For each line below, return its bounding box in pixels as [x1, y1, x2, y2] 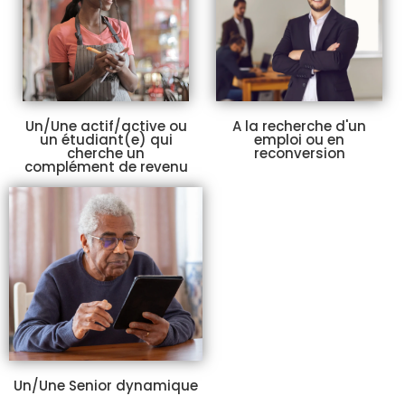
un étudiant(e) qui [39, 129, 173, 149]
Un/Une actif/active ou [24, 116, 187, 136]
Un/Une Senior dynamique [14, 375, 198, 395]
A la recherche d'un [232, 117, 366, 137]
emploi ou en [254, 130, 344, 150]
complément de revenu [24, 156, 188, 176]
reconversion [253, 144, 345, 164]
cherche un [67, 143, 145, 163]
